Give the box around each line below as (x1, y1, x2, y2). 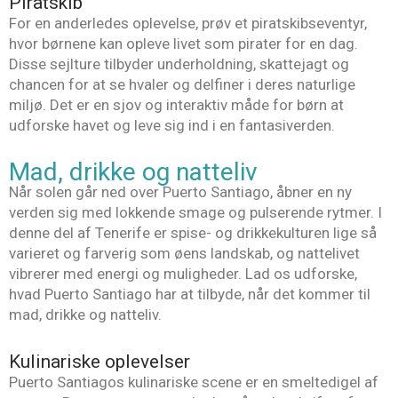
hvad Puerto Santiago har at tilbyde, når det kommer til (9, 285, 370, 304)
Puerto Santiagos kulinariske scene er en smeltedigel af (9, 373, 378, 392)
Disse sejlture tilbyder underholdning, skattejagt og (9, 54, 349, 73)
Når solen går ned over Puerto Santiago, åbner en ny (9, 183, 352, 202)
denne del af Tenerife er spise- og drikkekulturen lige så (9, 224, 377, 243)
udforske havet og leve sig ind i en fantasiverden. (9, 115, 335, 134)
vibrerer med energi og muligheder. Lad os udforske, (9, 265, 357, 283)
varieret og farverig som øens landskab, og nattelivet (9, 244, 360, 263)
